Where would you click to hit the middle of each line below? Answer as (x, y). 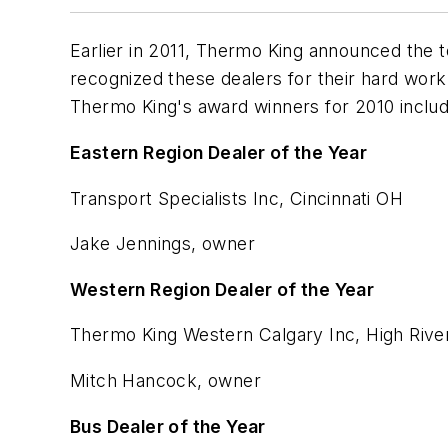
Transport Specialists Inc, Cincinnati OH (236, 198)
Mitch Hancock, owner (165, 380)
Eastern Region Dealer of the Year (219, 152)
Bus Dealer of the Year (168, 426)
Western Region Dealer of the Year (222, 289)
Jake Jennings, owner (162, 244)
